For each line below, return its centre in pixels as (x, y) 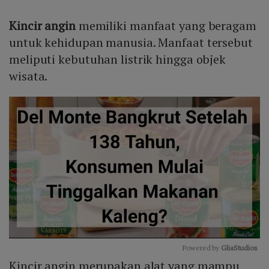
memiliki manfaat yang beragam (166, 26)
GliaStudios (239, 247)
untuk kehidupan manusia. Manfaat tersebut (131, 43)
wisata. (29, 76)
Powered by (202, 247)
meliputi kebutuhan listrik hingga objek (118, 59)
